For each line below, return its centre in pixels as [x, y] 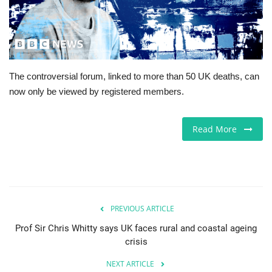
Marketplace [37, 146]
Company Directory [54, 239]
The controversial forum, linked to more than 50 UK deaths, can [134, 76]
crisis [136, 241]
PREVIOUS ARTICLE [142, 208]
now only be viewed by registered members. [97, 91]
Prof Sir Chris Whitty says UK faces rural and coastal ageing [136, 228]
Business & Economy [57, 115]
